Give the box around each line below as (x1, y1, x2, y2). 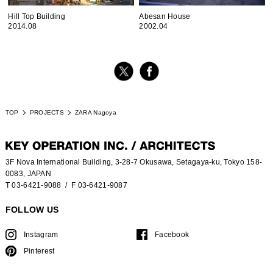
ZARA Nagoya (74, 109, 116, 116)
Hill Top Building (8, 12, 65, 21)
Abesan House (139, 12, 191, 21)
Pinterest (23, 247, 55, 255)
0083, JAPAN (5, 169, 51, 178)
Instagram (23, 230, 58, 239)
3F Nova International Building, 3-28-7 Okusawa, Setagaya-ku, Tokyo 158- (5, 158, 263, 166)
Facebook (155, 230, 190, 239)
